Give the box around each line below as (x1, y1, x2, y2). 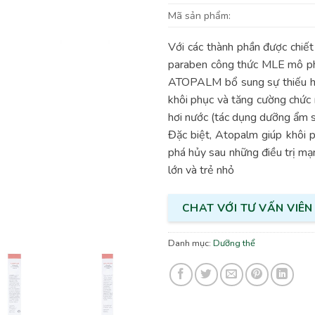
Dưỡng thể (213, 237, 255, 250)
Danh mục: (168, 237, 213, 250)
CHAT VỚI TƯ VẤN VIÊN (181, 200, 313, 215)
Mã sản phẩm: (168, 8, 231, 23)
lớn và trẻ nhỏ (168, 162, 234, 179)
